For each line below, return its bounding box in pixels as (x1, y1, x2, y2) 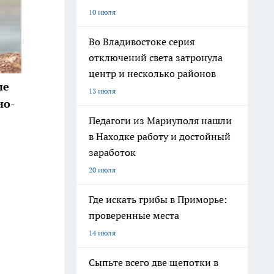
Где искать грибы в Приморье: (89, 193, 227, 206)
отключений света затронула (89, 51, 223, 64)
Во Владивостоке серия (89, 35, 194, 48)
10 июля (89, 7, 116, 17)
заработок (89, 146, 136, 158)
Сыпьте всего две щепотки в (89, 256, 218, 268)
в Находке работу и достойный (89, 130, 231, 143)
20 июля (89, 165, 116, 174)
